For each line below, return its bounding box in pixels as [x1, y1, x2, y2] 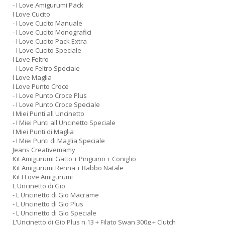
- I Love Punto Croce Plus [13, 91, 87, 100]
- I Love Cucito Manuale [13, 19, 82, 28]
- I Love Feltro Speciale [13, 64, 80, 73]
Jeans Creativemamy [13, 145, 75, 154]
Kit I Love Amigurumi [13, 172, 73, 181]
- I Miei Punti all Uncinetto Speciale [13, 118, 116, 127]
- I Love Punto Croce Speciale [13, 100, 100, 109]
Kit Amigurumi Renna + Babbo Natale [13, 163, 124, 172]
